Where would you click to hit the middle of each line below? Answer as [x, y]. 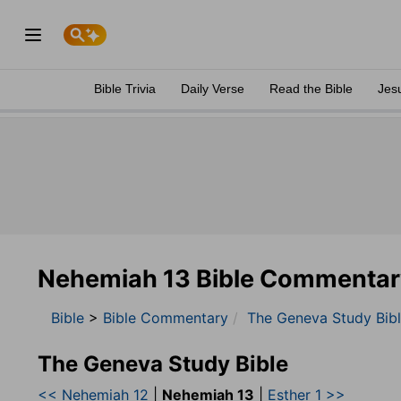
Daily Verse [213, 89]
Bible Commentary [166, 318]
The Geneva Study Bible [163, 364]
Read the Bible [311, 89]
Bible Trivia [125, 89]
